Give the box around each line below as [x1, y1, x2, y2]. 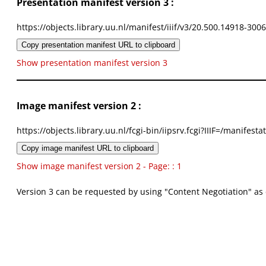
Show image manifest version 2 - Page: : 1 [17, 160, 182, 172]
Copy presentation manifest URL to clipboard [21, 40, 175, 50]
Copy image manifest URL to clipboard [21, 144, 154, 153]
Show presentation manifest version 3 [17, 57, 167, 69]
